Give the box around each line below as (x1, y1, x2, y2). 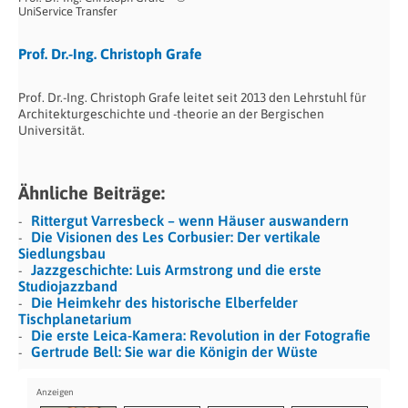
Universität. (18, 122, 85, 138)
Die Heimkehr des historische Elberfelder (31, 293, 298, 311)
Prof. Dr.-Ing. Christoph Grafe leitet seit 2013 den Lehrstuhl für (18, 89, 366, 105)
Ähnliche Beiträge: (18, 181, 165, 203)
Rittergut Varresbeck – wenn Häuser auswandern (31, 211, 349, 229)
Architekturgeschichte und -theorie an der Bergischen (18, 106, 324, 121)
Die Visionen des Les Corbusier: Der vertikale (31, 228, 321, 245)
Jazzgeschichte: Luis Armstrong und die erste (31, 260, 321, 278)
